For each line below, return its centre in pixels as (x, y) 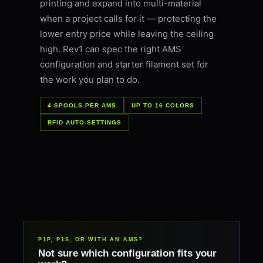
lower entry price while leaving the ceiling (127, 34)
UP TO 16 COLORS (163, 106)
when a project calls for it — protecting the (128, 19)
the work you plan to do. (90, 80)
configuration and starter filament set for (124, 65)
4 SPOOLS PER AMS (82, 106)
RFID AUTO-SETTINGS (85, 123)
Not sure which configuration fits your (127, 254)
